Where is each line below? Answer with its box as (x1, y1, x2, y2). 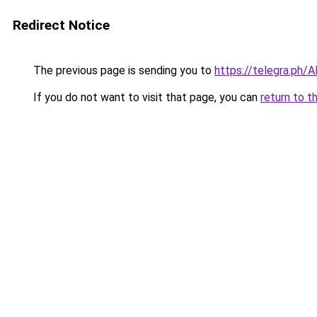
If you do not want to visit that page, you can (30, 91, 260, 104)
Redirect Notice (13, 17, 110, 33)
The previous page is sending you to (30, 64, 214, 77)
